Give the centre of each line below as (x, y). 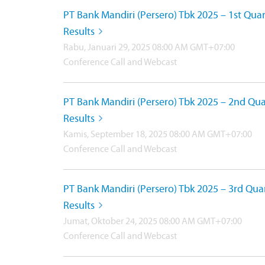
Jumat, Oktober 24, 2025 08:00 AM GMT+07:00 (153, 222)
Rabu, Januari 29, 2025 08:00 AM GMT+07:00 (149, 48)
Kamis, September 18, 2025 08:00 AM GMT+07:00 (158, 135)
